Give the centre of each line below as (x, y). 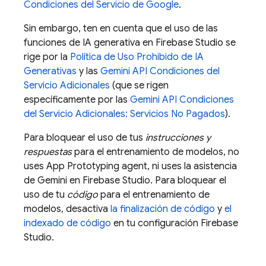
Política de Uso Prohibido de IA (137, 57)
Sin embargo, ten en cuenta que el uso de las (121, 28)
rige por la (47, 57)
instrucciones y (178, 138)
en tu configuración (156, 223)
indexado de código (67, 223)
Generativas (50, 71)
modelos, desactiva (67, 209)
